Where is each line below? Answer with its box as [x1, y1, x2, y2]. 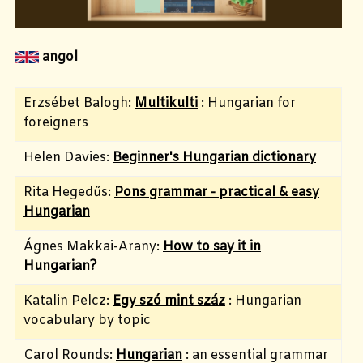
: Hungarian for [198, 94, 296, 112]
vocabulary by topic [23, 311, 151, 329]
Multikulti [135, 94, 198, 112]
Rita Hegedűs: [23, 183, 114, 201]
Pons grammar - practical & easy [114, 183, 319, 201]
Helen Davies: [23, 148, 113, 166]
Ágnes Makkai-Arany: [23, 237, 163, 255]
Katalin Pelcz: [23, 292, 113, 310]
